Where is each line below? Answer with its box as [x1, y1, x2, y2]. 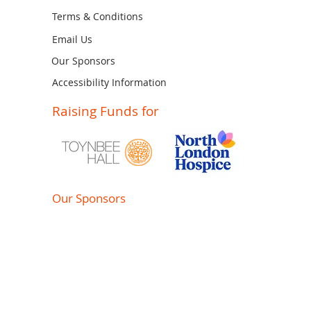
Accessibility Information [52, 76, 167, 89]
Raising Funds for [52, 102, 159, 120]
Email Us [52, 33, 92, 46]
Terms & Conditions [52, 10, 143, 23]
